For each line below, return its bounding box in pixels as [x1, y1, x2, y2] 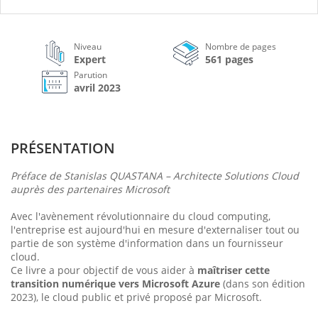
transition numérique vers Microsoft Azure [11, 277, 220, 290]
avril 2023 [74, 81, 121, 94]
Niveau [74, 40, 102, 53]
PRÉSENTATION [11, 138, 115, 158]
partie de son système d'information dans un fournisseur [11, 236, 283, 250]
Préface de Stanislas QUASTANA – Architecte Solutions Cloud [11, 169, 299, 182]
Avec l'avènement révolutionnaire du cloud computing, [11, 209, 270, 223]
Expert [74, 53, 106, 66]
